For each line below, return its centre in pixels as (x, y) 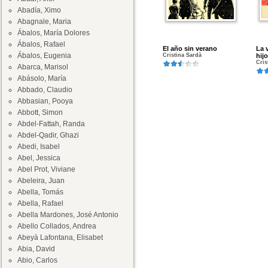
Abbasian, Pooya (45, 101)
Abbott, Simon (40, 112)
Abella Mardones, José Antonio (68, 215)
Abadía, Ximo (39, 10)
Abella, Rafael (40, 203)
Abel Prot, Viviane (46, 169)
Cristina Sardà (182, 55)
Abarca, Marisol (43, 67)
